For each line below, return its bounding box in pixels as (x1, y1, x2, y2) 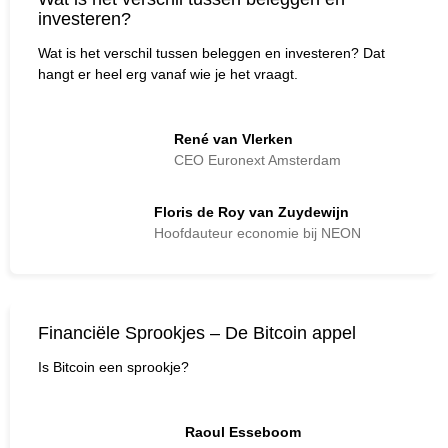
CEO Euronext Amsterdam (173, 151, 341, 168)
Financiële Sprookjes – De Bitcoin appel (38, 322, 356, 343)
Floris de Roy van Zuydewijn (153, 204, 349, 220)
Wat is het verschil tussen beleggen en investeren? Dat (38, 44, 385, 61)
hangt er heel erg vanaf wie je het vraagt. (38, 65, 298, 82)
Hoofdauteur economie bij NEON (153, 225, 361, 241)
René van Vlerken (173, 130, 293, 147)
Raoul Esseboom (185, 423, 302, 440)
